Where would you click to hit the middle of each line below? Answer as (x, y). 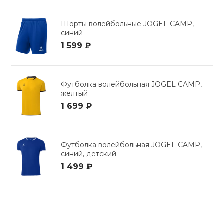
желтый (75, 94)
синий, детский (89, 154)
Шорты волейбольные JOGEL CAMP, (128, 24)
